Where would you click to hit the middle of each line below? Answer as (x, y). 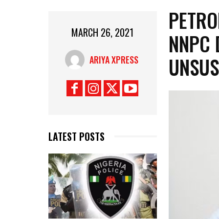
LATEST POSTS (77, 136)
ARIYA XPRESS (114, 59)
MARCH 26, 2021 (103, 33)
